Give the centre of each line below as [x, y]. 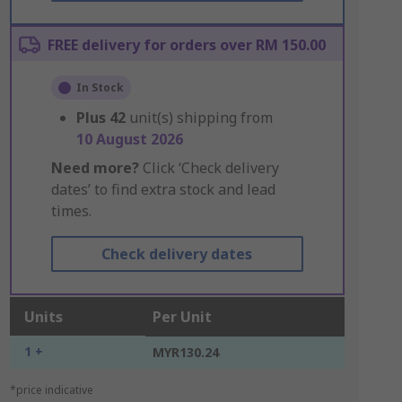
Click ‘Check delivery [209, 168]
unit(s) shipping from [201, 118]
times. [71, 211]
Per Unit [182, 317]
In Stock [100, 87]
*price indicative [51, 390]
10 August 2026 [129, 139]
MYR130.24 [185, 352]
